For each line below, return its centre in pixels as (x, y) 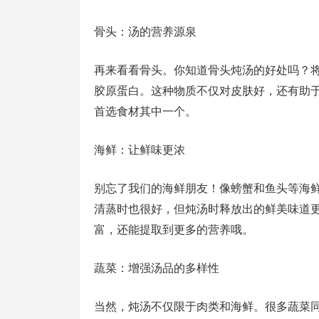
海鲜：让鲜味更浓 (140, 150)
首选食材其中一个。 (145, 111)
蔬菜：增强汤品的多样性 (157, 268)
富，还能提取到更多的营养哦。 (174, 230)
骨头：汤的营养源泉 (145, 32)
